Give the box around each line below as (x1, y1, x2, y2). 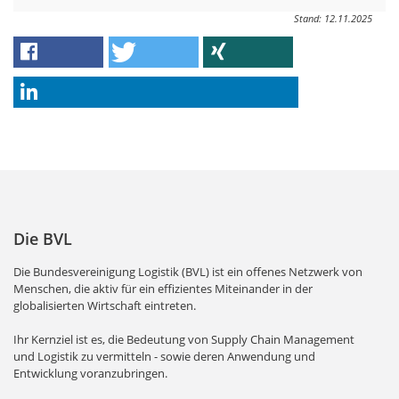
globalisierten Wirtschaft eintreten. (13, 297, 196, 313)
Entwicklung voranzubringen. (13, 364, 167, 381)
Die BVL (13, 227, 72, 249)
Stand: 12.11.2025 (294, 11, 372, 25)
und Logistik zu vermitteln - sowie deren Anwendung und (13, 347, 315, 364)
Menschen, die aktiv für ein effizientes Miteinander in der (13, 280, 313, 297)
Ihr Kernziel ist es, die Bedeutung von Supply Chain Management (13, 330, 354, 347)
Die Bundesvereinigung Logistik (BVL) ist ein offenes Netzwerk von (13, 263, 362, 280)
